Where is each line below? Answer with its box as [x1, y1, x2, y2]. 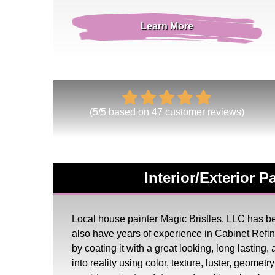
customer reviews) [162, 106, 244, 117]
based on [106, 106, 152, 117]
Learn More [140, 20, 193, 31]
